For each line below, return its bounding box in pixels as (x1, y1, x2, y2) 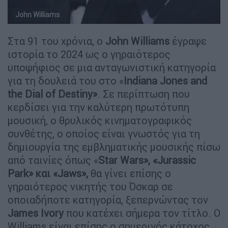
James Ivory (8, 206, 64, 219)
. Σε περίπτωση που (97, 87, 190, 100)
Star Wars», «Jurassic (98, 153, 196, 166)
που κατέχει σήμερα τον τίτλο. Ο (64, 206, 220, 219)
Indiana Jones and (124, 74, 207, 87)
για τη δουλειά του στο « (8, 74, 124, 87)
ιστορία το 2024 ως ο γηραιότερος (8, 47, 170, 61)
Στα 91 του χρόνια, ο (8, 34, 105, 47)
